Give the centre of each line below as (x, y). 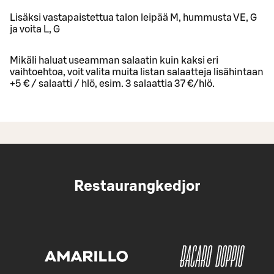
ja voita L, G (35, 29)
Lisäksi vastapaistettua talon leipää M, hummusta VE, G (133, 17)
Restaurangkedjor (137, 186)
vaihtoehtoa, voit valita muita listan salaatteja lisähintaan (137, 72)
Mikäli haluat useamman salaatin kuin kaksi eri (114, 60)
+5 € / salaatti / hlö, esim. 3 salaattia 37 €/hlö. (112, 83)
